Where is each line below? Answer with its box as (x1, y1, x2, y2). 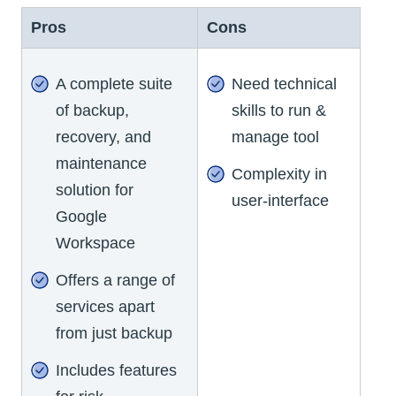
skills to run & (232, 101, 326, 119)
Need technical (232, 74, 337, 93)
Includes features (56, 361, 177, 379)
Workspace (56, 233, 135, 252)
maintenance (56, 154, 147, 172)
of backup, (56, 101, 129, 119)
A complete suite (56, 74, 172, 93)
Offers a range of (56, 270, 175, 289)
